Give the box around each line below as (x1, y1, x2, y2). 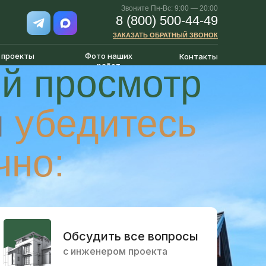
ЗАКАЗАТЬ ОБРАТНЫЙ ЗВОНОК (113, 31, 218, 39)
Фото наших (84, 51, 132, 61)
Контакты (179, 51, 218, 61)
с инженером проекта (63, 245, 167, 257)
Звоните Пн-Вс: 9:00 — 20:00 (121, 4, 218, 12)
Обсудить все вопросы (63, 229, 198, 243)
